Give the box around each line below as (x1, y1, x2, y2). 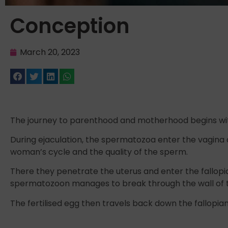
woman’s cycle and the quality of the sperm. (10, 146, 188, 158)
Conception (10, 12, 130, 41)
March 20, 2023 (20, 46, 80, 59)
